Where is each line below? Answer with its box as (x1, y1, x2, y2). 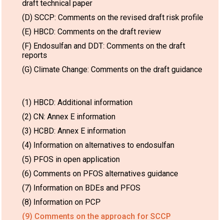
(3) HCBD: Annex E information (22, 126, 126, 136)
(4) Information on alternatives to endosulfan (22, 140, 174, 150)
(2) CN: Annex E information (22, 111, 115, 121)
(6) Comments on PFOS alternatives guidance (22, 168, 178, 178)
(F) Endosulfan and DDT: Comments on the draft (22, 41, 185, 51)
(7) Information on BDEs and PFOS (22, 183, 140, 192)
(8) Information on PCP (22, 197, 101, 207)
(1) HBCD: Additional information (22, 97, 133, 107)
